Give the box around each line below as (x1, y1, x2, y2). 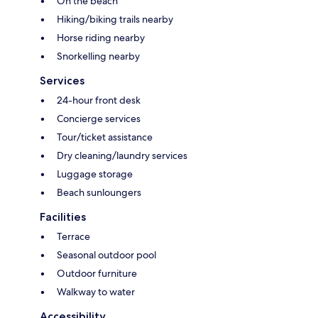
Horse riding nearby (57, 31, 145, 44)
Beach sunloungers (57, 185, 141, 199)
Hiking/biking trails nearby (57, 12, 173, 26)
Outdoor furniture (57, 266, 137, 280)
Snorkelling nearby (57, 49, 140, 62)
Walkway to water (57, 285, 135, 298)
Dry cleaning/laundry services (57, 148, 187, 162)
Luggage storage (57, 167, 133, 180)
